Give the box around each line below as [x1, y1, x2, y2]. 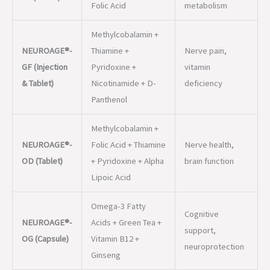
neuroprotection [184, 168, 244, 180]
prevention [184, 254, 224, 266]
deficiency [184, 5, 222, 16]
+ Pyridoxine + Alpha [90, 83, 164, 94]
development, [184, 222, 236, 233]
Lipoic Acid [90, 99, 131, 110]
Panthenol [90, 21, 127, 33]
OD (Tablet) [21, 83, 63, 94]
